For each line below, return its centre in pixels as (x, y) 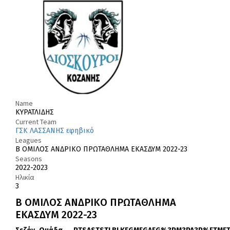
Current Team (36, 122)
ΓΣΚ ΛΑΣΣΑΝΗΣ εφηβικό (55, 131)
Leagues (28, 140)
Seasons (29, 159)
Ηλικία (25, 177)
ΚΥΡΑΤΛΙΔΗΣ (35, 112)
